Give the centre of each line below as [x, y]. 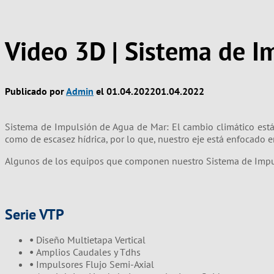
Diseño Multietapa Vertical [91, 239]
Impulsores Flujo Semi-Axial [95, 264]
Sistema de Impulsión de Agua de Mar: [88, 126]
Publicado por [35, 91]
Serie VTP [35, 214]
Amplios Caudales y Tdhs [88, 252]
